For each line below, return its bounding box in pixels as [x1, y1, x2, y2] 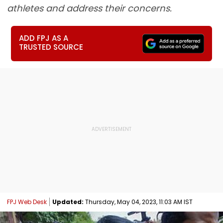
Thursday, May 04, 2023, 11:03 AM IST [84, 197, 193, 206]
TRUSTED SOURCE [19, 42, 84, 52]
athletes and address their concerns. [7, 2, 172, 14]
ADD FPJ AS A [19, 33, 69, 43]
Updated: [52, 197, 84, 206]
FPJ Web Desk [7, 197, 47, 206]
